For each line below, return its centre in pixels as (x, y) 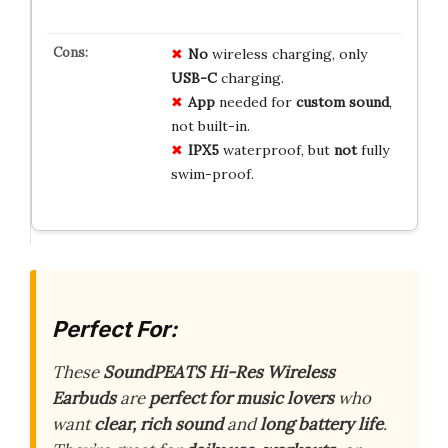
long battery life (321, 424)
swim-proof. (212, 173)
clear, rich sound (158, 424)
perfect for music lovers (241, 398)
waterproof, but (276, 149)
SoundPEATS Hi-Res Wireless (219, 372)
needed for (255, 101)
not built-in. (210, 125)
